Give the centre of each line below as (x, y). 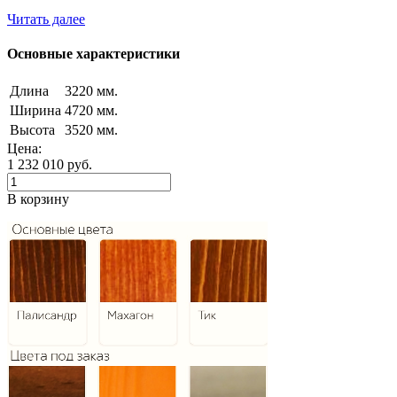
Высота (32, 130)
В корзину (38, 199)
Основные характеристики (93, 54)
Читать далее (46, 19)
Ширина (35, 111)
